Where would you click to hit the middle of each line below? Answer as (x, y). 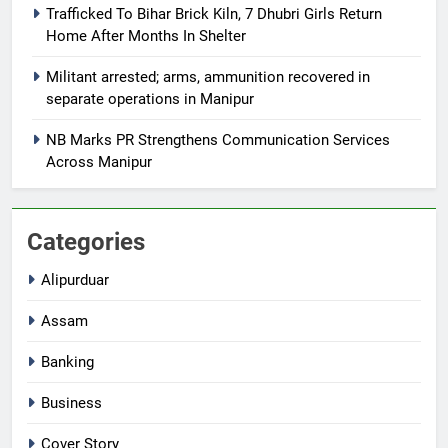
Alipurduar (75, 279)
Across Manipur (99, 161)
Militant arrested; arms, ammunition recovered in (208, 76)
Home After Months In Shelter (146, 35)
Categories (86, 241)
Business (71, 402)
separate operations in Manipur (150, 98)
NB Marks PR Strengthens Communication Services (218, 139)
